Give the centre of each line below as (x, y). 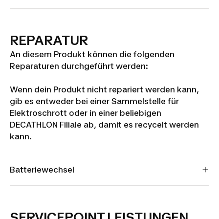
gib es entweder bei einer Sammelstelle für (94, 101)
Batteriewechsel (42, 170)
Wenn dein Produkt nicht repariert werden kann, (104, 89)
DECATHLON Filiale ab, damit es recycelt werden (104, 125)
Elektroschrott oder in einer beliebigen (86, 113)
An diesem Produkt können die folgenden (92, 54)
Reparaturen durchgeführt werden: (79, 66)
